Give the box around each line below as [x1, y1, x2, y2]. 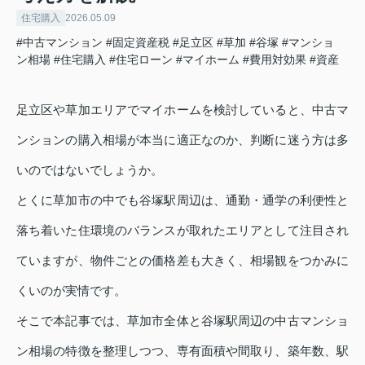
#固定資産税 [106, 35, 169, 49]
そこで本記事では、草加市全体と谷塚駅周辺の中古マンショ [16, 313, 349, 328]
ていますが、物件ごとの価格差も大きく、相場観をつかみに [16, 253, 349, 267]
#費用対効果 [243, 52, 306, 66]
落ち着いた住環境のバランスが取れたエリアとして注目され [16, 222, 349, 237]
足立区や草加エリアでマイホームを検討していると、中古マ [16, 102, 349, 117]
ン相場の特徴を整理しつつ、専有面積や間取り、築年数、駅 [16, 343, 349, 358]
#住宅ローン [109, 52, 173, 66]
